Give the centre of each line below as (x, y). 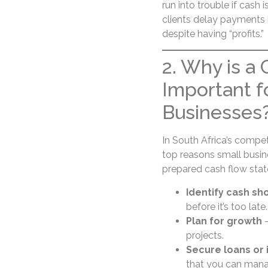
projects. (205, 235)
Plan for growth (224, 221)
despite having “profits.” (213, 33)
